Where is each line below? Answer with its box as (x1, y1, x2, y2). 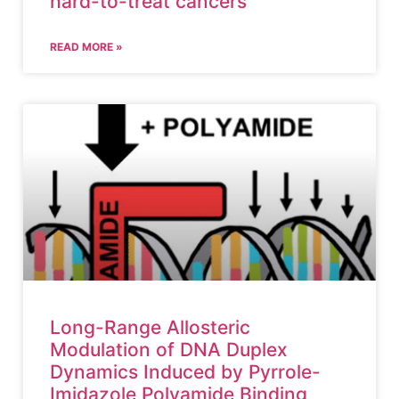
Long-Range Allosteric (50, 316, 250, 338)
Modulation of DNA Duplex (50, 338, 288, 361)
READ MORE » (50, 40, 123, 53)
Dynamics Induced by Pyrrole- (50, 361, 321, 383)
